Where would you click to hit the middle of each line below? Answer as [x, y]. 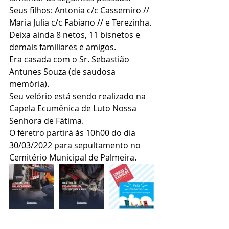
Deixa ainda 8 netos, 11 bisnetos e [76, 35]
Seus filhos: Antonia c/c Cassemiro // [80, 10]
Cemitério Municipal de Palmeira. [73, 157]
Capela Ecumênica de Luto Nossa [74, 108]
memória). [29, 84]
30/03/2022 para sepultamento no [76, 145]
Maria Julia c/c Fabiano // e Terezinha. [80, 22]
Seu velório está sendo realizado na [78, 96]
